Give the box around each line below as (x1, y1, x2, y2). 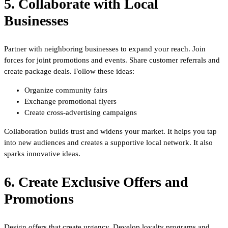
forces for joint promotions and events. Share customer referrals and (4, 55, 220, 64)
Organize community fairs (24, 85, 107, 94)
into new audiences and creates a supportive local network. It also (4, 138, 213, 147)
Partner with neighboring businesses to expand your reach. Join (4, 44, 206, 53)
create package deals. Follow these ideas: (4, 67, 134, 75)
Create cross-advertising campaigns (24, 108, 137, 117)
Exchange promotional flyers (24, 97, 117, 105)
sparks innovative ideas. (4, 149, 80, 158)
